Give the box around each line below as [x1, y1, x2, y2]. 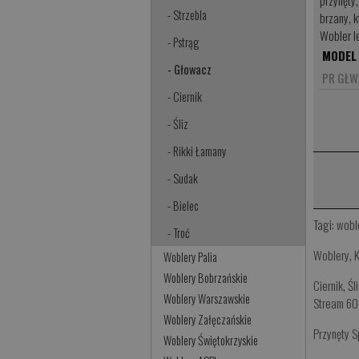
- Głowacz [167, 61, 212, 79]
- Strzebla [167, 6, 208, 24]
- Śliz [167, 115, 189, 133]
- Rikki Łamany [167, 143, 227, 160]
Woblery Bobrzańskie [163, 269, 248, 287]
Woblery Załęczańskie [163, 311, 252, 329]
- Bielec [167, 197, 200, 215]
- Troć [167, 224, 191, 242]
